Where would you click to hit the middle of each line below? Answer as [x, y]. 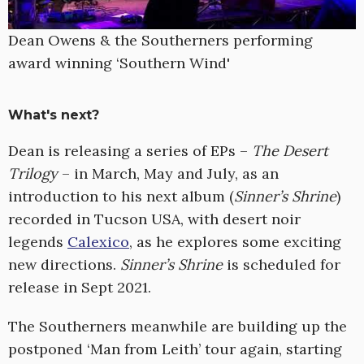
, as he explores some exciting [235, 242]
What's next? [54, 115]
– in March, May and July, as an [168, 174]
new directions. [64, 265]
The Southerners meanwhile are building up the [178, 327]
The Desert [290, 151]
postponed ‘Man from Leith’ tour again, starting [175, 349]
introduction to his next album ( [121, 197]
